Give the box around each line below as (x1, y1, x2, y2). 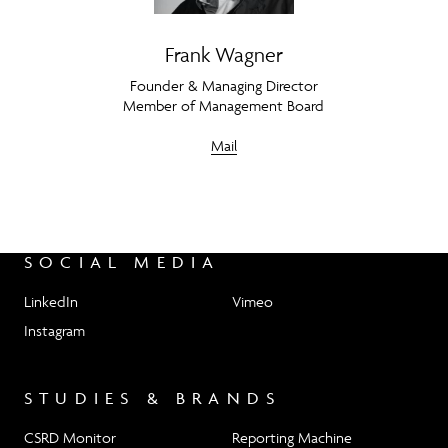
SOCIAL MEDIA (24, 252, 221, 273)
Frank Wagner (164, 42, 283, 68)
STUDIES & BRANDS (24, 388, 282, 409)
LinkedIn (24, 291, 78, 311)
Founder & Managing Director (129, 76, 318, 96)
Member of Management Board (123, 96, 325, 116)
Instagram (24, 320, 85, 340)
